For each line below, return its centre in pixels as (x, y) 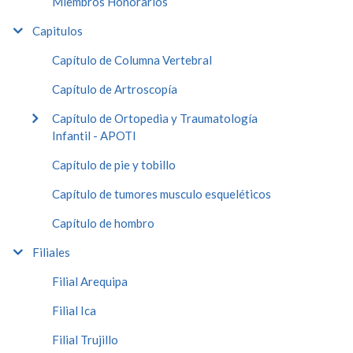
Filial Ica (74, 310)
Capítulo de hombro (103, 223)
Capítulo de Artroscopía (115, 89)
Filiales (51, 252)
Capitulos (58, 30)
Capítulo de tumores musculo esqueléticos (162, 193)
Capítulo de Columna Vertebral (132, 59)
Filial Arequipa (90, 281)
